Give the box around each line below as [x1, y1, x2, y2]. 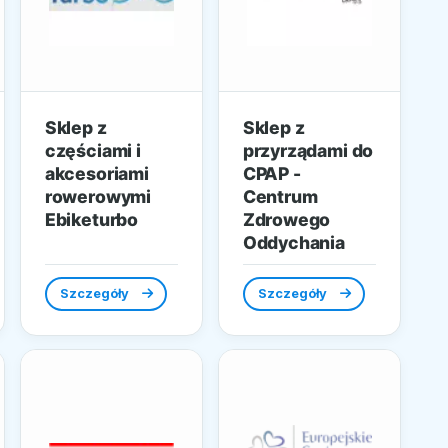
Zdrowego [242, 209, 331, 231]
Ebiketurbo [44, 209, 139, 231]
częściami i [44, 140, 141, 162]
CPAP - [242, 163, 301, 185]
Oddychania [242, 232, 345, 254]
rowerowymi [44, 186, 152, 208]
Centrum [242, 186, 318, 208]
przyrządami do [242, 140, 374, 162]
